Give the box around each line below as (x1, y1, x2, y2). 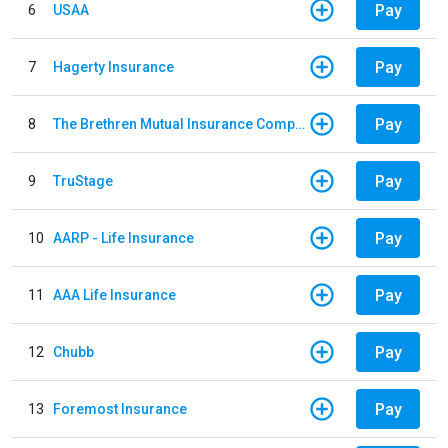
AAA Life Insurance (53, 286, 176, 303)
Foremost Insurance (53, 400, 187, 417)
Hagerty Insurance (53, 58, 174, 75)
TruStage (53, 172, 113, 189)
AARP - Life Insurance (53, 229, 194, 246)
